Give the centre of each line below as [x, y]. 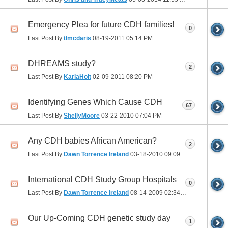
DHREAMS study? [62, 63]
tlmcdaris [77, 38]
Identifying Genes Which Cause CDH [95, 102]
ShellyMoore [82, 116]
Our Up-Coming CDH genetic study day [99, 218]
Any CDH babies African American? [92, 140]
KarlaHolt [77, 77]
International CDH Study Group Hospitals [102, 179]
